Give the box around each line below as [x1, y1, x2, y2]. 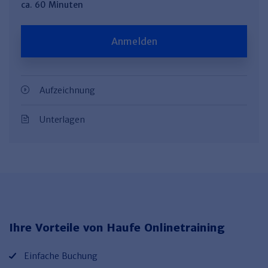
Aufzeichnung [39, 84, 95, 96]
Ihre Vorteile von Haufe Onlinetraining [9, 220, 225, 234]
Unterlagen [39, 114, 85, 125]
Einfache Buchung [24, 250, 98, 261]
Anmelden [111, 35, 157, 47]
